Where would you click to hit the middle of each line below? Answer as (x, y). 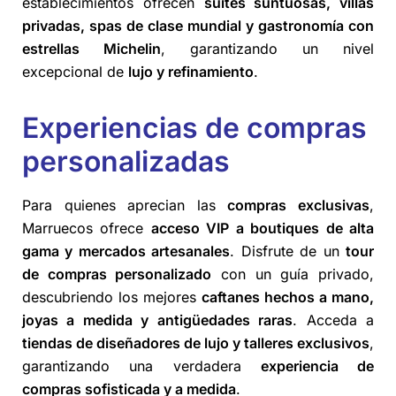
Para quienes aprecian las (125, 206)
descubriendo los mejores (112, 297)
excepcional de (75, 72)
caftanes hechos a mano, (288, 297)
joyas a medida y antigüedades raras (158, 320)
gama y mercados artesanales (126, 251)
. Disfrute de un (288, 251)
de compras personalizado (117, 274)
